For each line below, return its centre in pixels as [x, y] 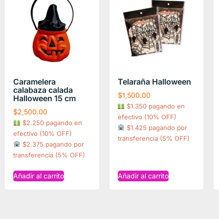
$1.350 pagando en [155, 106]
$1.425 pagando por [156, 127]
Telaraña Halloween [154, 81]
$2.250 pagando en [51, 122]
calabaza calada [43, 90]
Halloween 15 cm [44, 98]
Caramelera [34, 81]
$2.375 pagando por [52, 144]
